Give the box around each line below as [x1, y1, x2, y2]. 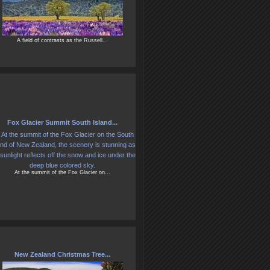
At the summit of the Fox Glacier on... [14, 169, 110, 176]
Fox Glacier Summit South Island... [7, 119, 118, 127]
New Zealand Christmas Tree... [14, 251, 110, 259]
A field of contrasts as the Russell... [17, 37, 108, 44]
